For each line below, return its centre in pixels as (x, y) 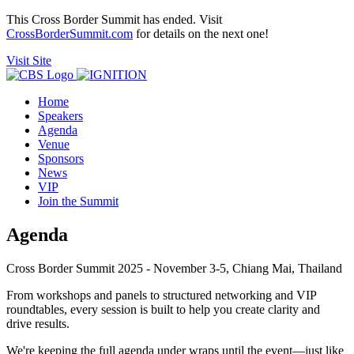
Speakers (60, 116)
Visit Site (29, 60)
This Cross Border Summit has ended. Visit (114, 19)
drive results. (38, 323)
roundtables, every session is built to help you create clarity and (163, 309)
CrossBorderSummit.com (70, 34)
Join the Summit (78, 201)
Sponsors (61, 158)
